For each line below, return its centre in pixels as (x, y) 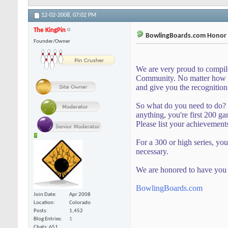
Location (44, 203)
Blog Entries (47, 219)
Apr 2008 (80, 194)
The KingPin (50, 31)
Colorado (80, 203)
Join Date (44, 194)
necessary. (152, 152)
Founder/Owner (52, 42)
